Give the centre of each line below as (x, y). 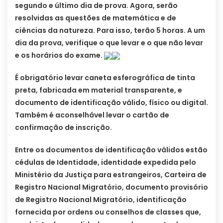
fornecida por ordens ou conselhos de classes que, (108, 212)
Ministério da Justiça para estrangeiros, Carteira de (111, 175)
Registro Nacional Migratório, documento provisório (111, 187)
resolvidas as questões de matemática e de (96, 18)
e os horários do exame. (59, 56)
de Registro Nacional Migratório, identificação (101, 200)
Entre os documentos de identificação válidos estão (111, 150)
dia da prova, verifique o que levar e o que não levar (109, 43)
